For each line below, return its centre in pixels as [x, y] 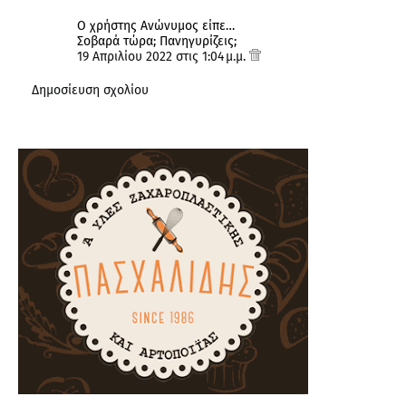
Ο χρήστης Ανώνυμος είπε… [156, 26]
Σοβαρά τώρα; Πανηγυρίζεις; [157, 42]
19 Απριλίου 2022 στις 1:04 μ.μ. [163, 57]
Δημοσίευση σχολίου [90, 91]
